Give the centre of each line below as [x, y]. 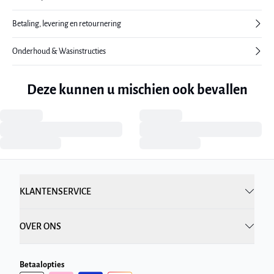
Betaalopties [42, 265]
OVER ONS [40, 226]
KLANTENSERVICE [55, 191]
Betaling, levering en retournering [67, 24]
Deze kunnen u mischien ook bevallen [137, 90]
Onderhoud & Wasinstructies [59, 51]
